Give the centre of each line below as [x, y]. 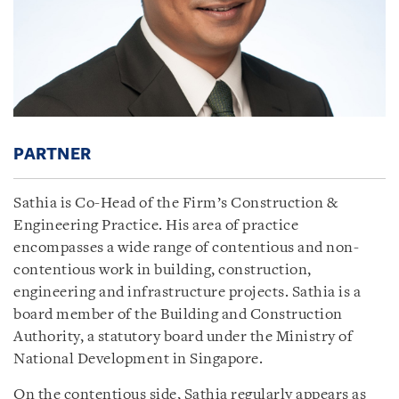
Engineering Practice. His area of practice [156, 225]
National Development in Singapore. [138, 359]
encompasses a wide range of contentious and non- [186, 248]
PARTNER [53, 154]
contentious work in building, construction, [163, 270]
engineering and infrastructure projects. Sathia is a [187, 292]
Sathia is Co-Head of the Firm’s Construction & [175, 203]
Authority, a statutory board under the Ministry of [183, 337]
